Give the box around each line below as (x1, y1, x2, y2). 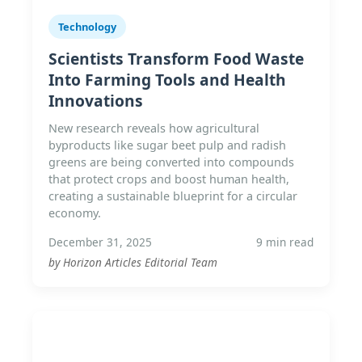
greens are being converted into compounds (48, 154, 294, 170)
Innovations (48, 90, 143, 112)
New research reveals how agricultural (48, 120, 259, 136)
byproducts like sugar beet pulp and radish (48, 137, 286, 153)
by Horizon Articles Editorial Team (48, 255, 217, 270)
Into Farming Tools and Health (48, 69, 286, 90)
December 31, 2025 (48, 234, 152, 250)
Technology (58, 19, 116, 34)
